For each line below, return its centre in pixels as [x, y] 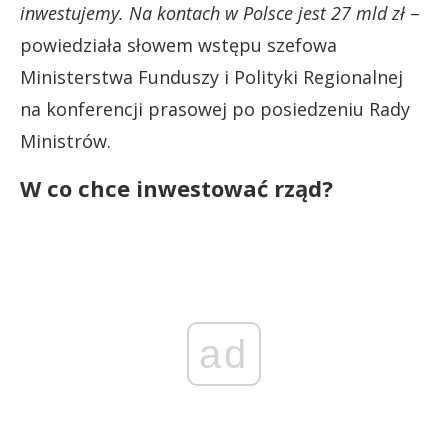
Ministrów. [65, 141]
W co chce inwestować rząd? [176, 188]
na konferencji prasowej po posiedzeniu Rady [215, 109]
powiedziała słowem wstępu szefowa [178, 45]
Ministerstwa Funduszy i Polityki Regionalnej [211, 77]
